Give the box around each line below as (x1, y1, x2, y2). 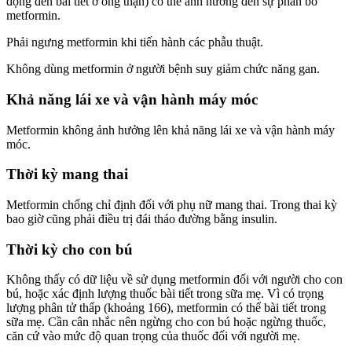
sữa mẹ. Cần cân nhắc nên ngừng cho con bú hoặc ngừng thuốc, (6, 315, 326, 329)
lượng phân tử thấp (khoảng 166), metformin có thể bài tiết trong (6, 301, 326, 315)
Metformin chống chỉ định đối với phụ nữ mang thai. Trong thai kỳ (6, 197, 337, 211)
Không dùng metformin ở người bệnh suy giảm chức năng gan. (6, 62, 320, 76)
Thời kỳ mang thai (6, 166, 128, 183)
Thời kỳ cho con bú (6, 240, 133, 258)
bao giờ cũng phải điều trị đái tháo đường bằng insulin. (6, 211, 277, 225)
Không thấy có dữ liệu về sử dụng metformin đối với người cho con (6, 273, 343, 287)
